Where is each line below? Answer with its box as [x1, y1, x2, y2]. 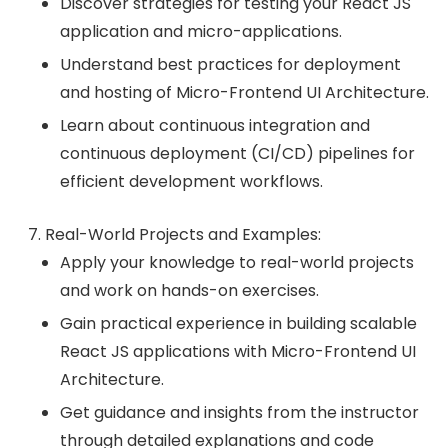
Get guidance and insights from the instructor [60, 400, 419, 424]
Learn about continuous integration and [60, 113, 370, 137]
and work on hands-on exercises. [60, 278, 319, 302]
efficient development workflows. [60, 169, 323, 193]
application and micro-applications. [60, 19, 342, 43]
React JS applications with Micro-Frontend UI [60, 339, 416, 363]
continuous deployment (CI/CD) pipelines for [60, 141, 415, 165]
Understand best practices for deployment [60, 52, 401, 76]
